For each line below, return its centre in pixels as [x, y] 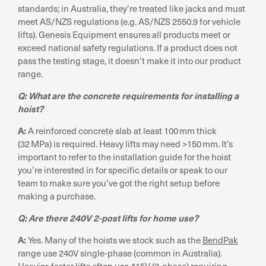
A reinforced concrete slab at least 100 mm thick [121, 130]
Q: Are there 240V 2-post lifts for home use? [108, 217]
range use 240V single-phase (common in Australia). [120, 253]
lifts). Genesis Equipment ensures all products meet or [124, 34]
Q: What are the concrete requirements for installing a [128, 95]
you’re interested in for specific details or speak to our [123, 170]
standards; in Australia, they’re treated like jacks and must [132, 8]
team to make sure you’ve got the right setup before [119, 183]
